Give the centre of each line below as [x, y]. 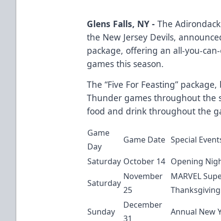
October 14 [145, 161]
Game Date [145, 139]
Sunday [101, 211]
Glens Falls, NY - [122, 23]
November [143, 176]
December [143, 204]
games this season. [126, 63]
